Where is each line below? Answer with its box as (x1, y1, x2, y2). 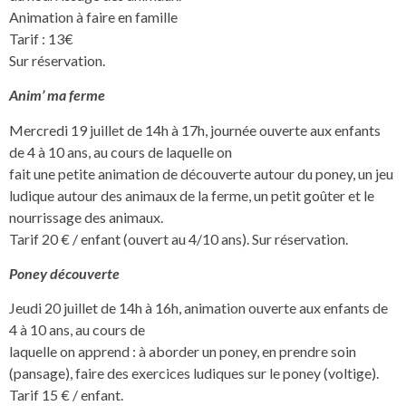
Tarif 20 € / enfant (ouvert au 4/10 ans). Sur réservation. (9, 229, 348, 247)
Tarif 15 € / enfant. (9, 386, 123, 404)
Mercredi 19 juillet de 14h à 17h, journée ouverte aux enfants (9, 121, 381, 139)
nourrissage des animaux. (9, 208, 163, 226)
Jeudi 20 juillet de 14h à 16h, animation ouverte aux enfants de (9, 299, 388, 317)
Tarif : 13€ (9, 29, 73, 47)
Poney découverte (9, 265, 120, 283)
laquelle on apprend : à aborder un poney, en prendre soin (9, 343, 356, 361)
